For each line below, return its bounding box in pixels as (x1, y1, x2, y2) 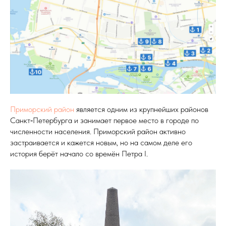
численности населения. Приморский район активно (10, 126, 186, 136)
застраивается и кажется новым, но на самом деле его (10, 137, 192, 147)
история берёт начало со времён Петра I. (10, 148, 148, 158)
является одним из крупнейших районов (74, 104, 208, 114)
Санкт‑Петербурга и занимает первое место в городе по (10, 115, 199, 125)
